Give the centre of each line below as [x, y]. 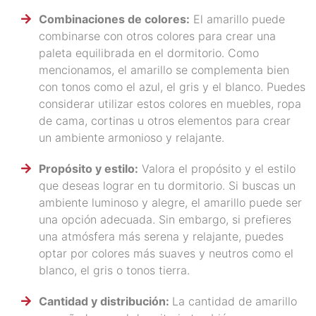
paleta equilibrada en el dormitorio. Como [149, 53]
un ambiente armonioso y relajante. [132, 138]
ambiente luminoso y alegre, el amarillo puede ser [170, 203]
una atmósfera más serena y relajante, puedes [161, 237]
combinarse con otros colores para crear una [157, 36]
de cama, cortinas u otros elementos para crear [165, 121]
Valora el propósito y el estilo [217, 169]
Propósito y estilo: [89, 169]
